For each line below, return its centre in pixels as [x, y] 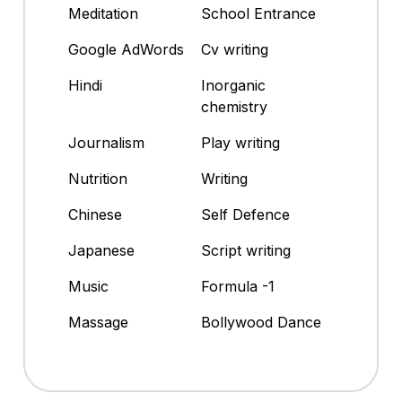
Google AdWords [126, 50]
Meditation [103, 14]
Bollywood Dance [261, 323]
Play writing [240, 143]
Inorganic [233, 86]
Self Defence [245, 215]
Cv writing [235, 50]
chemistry [234, 107]
